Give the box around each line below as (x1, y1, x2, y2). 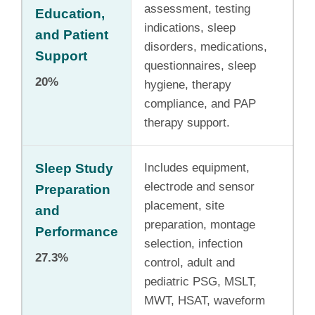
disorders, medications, (144, 39, 267, 53)
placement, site (144, 198, 224, 212)
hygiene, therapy (144, 77, 231, 91)
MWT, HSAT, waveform (144, 293, 265, 307)
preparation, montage (144, 217, 255, 231)
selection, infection (144, 236, 243, 250)
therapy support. (144, 115, 230, 129)
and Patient (35, 27, 108, 42)
